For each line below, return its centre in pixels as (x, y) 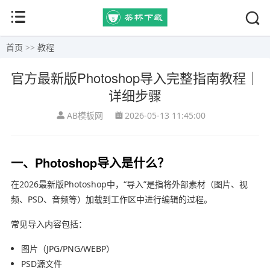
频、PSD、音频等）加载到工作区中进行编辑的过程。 (111, 199)
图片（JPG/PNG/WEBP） (67, 248)
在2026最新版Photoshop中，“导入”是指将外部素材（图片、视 (129, 184)
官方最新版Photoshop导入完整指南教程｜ (135, 77)
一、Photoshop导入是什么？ (90, 162)
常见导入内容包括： (49, 224)
